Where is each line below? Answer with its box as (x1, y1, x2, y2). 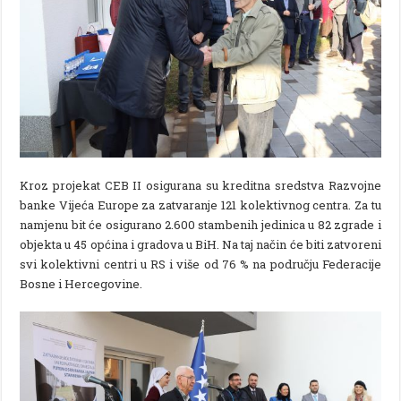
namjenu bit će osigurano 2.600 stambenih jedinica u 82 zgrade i (20, 216, 381, 233)
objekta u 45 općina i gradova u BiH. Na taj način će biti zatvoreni (20, 235, 381, 252)
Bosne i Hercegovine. (20, 275, 143, 292)
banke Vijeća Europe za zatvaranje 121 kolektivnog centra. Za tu (20, 196, 381, 213)
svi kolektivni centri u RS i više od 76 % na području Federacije (20, 255, 381, 272)
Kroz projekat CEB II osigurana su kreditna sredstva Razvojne (20, 176, 381, 193)
